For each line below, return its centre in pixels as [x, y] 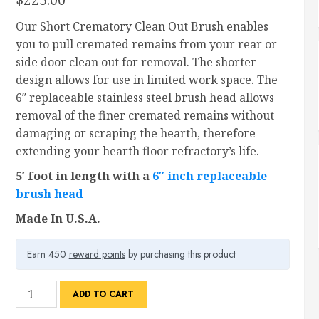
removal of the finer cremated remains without [145, 115]
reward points [97, 254]
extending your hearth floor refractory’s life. [137, 151]
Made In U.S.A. [58, 218]
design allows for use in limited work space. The [146, 79]
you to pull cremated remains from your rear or [146, 44]
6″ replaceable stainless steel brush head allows [145, 97]
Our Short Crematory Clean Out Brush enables [142, 26]
